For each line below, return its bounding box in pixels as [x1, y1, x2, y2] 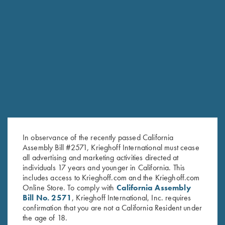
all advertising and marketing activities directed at [23, 152, 179, 163]
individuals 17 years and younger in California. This [23, 162, 185, 173]
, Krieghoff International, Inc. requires [72, 192, 191, 203]
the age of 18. [23, 212, 68, 223]
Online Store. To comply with [23, 182, 117, 193]
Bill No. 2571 [23, 192, 72, 203]
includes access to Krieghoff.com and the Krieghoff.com [23, 172, 200, 183]
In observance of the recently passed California [23, 132, 174, 143]
